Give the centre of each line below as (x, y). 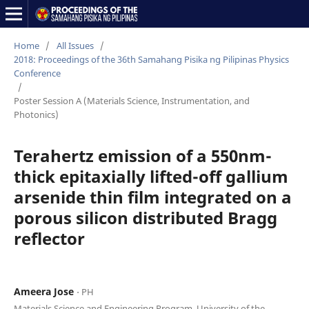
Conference (37, 73)
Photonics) (36, 114)
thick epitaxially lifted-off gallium (151, 176)
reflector (49, 238)
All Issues (75, 45)
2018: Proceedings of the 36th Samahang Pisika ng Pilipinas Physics (151, 59)
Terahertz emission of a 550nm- (142, 155)
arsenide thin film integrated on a (152, 197)
